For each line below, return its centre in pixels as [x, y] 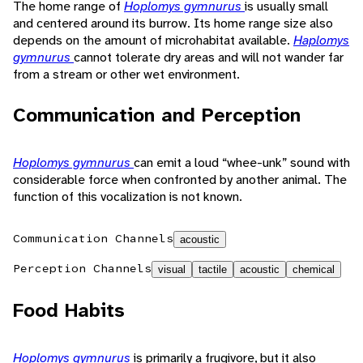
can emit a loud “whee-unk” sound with [242, 163]
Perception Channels [82, 269]
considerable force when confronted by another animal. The [180, 180]
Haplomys [321, 41]
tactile [213, 270]
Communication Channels [93, 239]
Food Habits [69, 311]
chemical [314, 270]
